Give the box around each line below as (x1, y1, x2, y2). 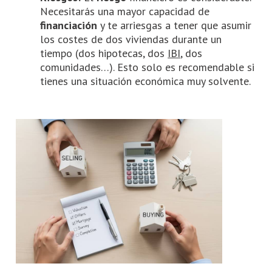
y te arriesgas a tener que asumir (97, 18, 252, 32)
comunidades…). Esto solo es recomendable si (40, 59, 255, 74)
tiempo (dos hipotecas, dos (40, 46, 168, 60)
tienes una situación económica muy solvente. (40, 73, 251, 88)
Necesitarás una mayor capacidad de (40, 4, 210, 18)
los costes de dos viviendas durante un (40, 32, 222, 46)
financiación (40, 18, 98, 32)
